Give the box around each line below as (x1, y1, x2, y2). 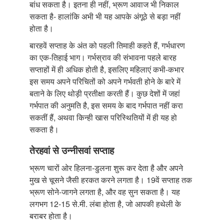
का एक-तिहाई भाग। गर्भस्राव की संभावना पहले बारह (29, 51, 176, 63)
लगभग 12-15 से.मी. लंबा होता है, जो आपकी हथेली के (29, 197, 181, 209)
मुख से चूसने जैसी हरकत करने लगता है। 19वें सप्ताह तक (29, 173, 192, 185)
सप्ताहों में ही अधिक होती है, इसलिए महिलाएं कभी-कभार (29, 63, 184, 75)
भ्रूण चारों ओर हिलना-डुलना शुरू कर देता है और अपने (29, 161, 183, 173)
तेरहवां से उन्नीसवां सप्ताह (29, 142, 114, 157)
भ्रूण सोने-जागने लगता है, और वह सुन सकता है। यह (29, 185, 180, 197)
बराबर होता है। (29, 209, 72, 221)
